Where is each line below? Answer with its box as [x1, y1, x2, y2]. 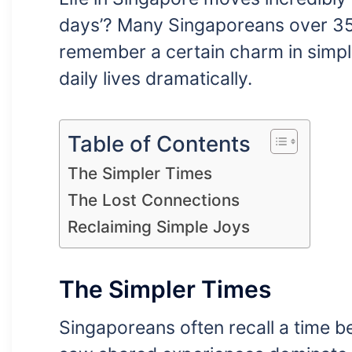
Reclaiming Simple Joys [68, 216, 250, 236]
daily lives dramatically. [59, 68, 252, 90]
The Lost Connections [68, 189, 240, 210]
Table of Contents [68, 130, 251, 157]
